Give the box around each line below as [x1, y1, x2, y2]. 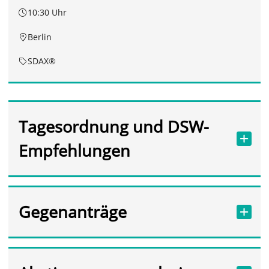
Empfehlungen [18, 139, 130, 162]
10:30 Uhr [28, 7, 67, 19]
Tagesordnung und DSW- [18, 115, 209, 138]
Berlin [28, 31, 52, 43]
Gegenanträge [18, 201, 127, 223]
